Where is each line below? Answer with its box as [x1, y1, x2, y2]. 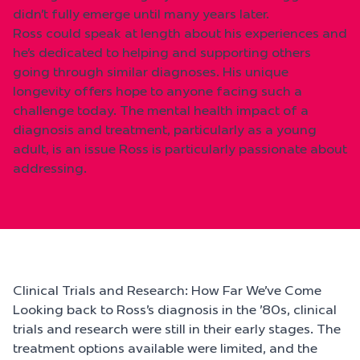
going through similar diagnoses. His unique [13, 63, 288, 80]
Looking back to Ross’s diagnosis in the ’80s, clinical [13, 301, 337, 317]
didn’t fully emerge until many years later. [13, 6, 269, 22]
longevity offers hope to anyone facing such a [13, 83, 302, 99]
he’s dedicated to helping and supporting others [13, 44, 311, 60]
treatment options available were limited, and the [13, 340, 317, 356]
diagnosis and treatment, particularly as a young [13, 121, 317, 137]
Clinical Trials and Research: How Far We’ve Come [13, 282, 321, 298]
